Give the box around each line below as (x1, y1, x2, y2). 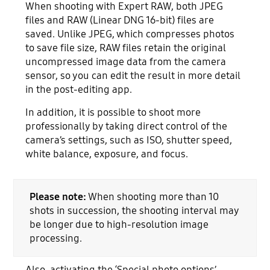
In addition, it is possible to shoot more (25, 105, 201, 119)
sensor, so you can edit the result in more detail (25, 69, 241, 83)
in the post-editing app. (25, 83, 133, 96)
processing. (29, 232, 82, 245)
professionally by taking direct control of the (25, 119, 228, 133)
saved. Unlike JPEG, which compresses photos (25, 28, 235, 41)
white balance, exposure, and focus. (25, 147, 191, 160)
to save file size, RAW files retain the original (25, 42, 227, 55)
